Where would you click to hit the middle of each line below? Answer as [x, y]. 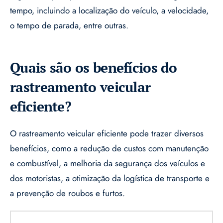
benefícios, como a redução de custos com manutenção [109, 149]
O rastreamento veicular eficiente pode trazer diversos [107, 134]
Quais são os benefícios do [94, 68]
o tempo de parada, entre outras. [69, 26]
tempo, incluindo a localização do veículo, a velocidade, [109, 11]
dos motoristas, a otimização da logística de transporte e [110, 178]
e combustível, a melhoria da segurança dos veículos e [108, 164]
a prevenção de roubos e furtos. [67, 193]
